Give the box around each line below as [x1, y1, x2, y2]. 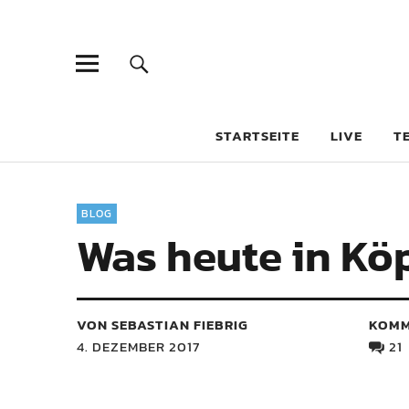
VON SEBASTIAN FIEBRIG [77, 314, 248, 335]
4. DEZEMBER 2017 [77, 336, 200, 357]
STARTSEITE [215, 125, 299, 146]
